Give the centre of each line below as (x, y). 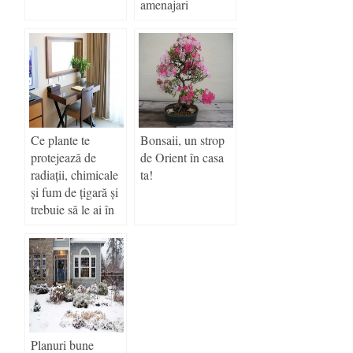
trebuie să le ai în (72, 209)
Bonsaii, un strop (182, 139)
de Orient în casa (182, 157)
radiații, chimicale (74, 174)
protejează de (63, 157)
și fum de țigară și (74, 191)
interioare (163, 21)
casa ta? (50, 226)
